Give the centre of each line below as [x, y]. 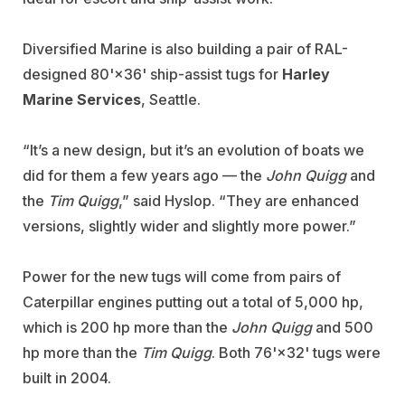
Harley [306, 75]
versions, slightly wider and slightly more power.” [189, 226]
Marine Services [82, 100]
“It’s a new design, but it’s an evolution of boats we [193, 151]
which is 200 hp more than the [127, 328]
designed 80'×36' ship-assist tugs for [152, 75]
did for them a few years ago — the [144, 176]
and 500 [343, 328]
